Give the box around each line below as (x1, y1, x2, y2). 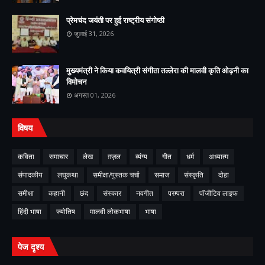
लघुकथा (57, 170, 78, 180)
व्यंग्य (135, 151, 147, 161)
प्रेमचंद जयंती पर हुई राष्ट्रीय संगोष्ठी (66, 15, 164, 25)
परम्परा (168, 188, 185, 198)
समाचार (49, 151, 68, 161)
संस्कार (103, 188, 121, 198)
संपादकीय (18, 170, 43, 180)
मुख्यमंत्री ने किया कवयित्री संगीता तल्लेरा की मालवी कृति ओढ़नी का (66, 65, 248, 76)
